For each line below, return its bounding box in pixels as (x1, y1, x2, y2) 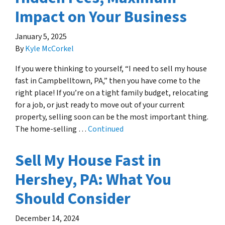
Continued (88, 123, 124, 135)
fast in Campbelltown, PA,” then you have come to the (15, 75, 200, 86)
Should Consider (15, 187, 131, 210)
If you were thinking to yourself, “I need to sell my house (15, 63, 207, 74)
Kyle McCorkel (25, 43, 74, 54)
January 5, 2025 (15, 31, 67, 42)
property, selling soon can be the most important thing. (15, 111, 208, 123)
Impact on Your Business (15, 5, 187, 29)
